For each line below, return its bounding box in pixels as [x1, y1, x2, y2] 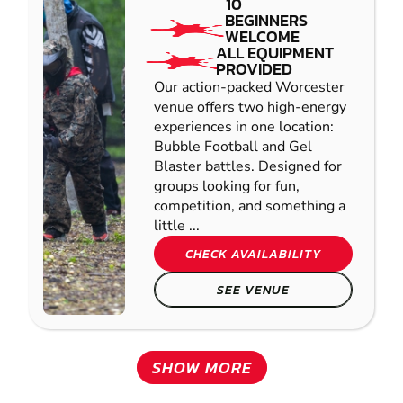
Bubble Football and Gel [154, 137, 312, 157]
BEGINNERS [225, 8, 309, 33]
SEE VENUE [217, 280, 290, 300]
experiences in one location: [154, 117, 334, 138]
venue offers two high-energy [154, 97, 346, 118]
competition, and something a [154, 196, 345, 217]
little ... [154, 216, 200, 237]
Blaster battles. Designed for [154, 157, 342, 177]
